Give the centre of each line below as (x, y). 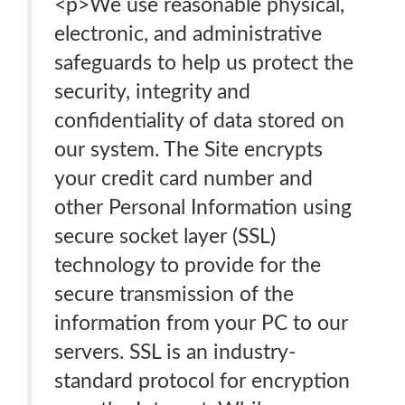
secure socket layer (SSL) (165, 236)
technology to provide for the (188, 265)
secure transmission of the (174, 294)
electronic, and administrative (188, 34)
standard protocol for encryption (202, 381)
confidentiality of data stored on (199, 121)
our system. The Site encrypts (188, 150)
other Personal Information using (203, 207)
